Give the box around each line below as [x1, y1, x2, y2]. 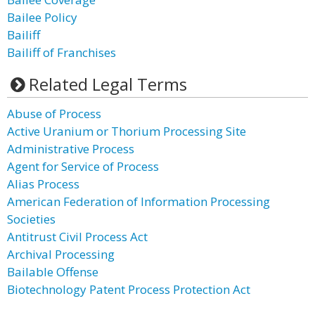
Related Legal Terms [28, 72, 187, 96]
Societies [7, 211, 56, 227]
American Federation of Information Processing [7, 193, 270, 210]
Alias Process [7, 176, 79, 192]
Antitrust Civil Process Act [7, 229, 148, 245]
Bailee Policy [7, 9, 77, 25]
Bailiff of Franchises [7, 44, 116, 60]
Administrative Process [7, 141, 134, 157]
